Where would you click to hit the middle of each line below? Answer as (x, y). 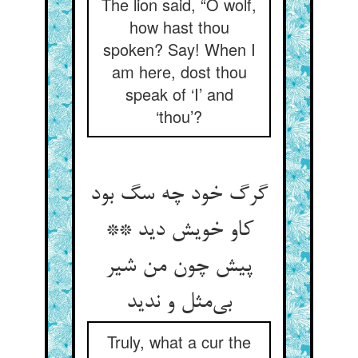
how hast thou (179, 27)
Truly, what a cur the (179, 342)
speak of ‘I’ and (179, 94)
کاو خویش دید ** (179, 231)
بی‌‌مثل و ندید (179, 303)
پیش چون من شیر (179, 267)
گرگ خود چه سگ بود (179, 195)
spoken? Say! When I (179, 49)
